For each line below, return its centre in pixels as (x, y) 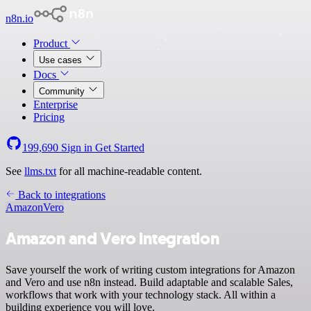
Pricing (49, 117)
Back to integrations (60, 195)
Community (63, 91)
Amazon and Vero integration (113, 238)
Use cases (62, 60)
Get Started (120, 148)
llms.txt (40, 171)
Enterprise (56, 104)
